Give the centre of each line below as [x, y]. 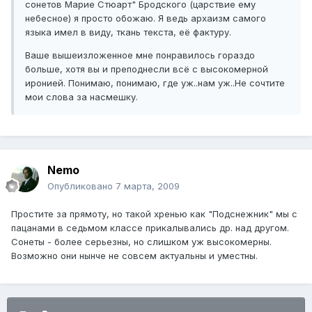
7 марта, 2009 [148, 186]
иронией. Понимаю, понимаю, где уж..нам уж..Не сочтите [155, 83]
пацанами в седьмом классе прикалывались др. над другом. [150, 228]
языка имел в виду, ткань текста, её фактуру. [128, 32]
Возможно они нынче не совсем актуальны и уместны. [134, 256]
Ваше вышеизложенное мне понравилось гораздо [140, 55]
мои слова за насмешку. [81, 97]
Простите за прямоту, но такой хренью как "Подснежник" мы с [154, 214]
